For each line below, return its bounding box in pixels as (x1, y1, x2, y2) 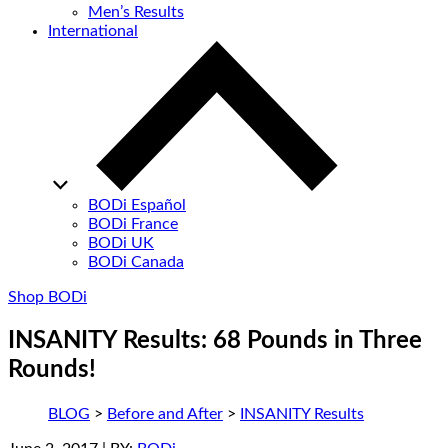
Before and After (107, 406, 223, 423)
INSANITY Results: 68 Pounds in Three (8, 329, 422, 354)
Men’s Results (88, 4, 184, 21)
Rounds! (8, 358, 96, 383)
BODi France (88, 216, 178, 233)
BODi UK (88, 235, 154, 252)
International (48, 23, 138, 40)
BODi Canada (88, 254, 184, 271)
